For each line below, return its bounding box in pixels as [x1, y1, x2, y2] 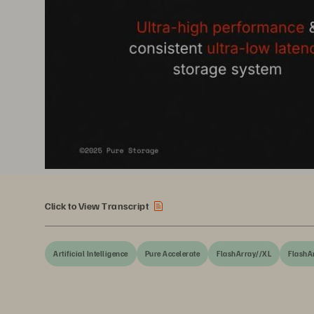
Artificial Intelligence [53, 249, 128, 258]
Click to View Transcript [45, 199, 149, 212]
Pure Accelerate [144, 249, 200, 258]
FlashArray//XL [217, 249, 271, 258]
